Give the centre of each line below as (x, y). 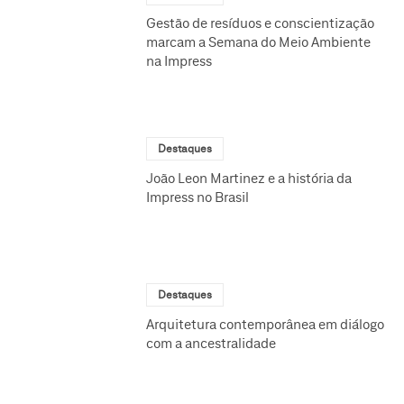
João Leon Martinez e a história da (249, 179)
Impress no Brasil (198, 198)
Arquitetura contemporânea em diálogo (266, 326)
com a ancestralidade (211, 344)
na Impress (179, 62)
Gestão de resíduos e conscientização (261, 24)
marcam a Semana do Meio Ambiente (259, 43)
